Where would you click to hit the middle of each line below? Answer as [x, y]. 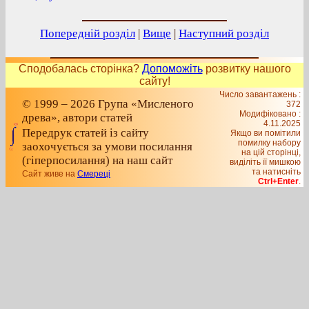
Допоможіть [172, 69]
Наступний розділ [224, 33]
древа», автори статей [77, 118]
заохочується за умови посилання [107, 147]
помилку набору [269, 143]
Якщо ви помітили [266, 133]
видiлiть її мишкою [265, 162]
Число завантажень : [260, 94]
